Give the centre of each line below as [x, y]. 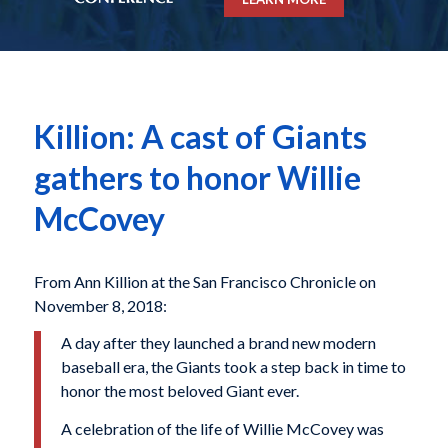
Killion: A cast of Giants [200, 137]
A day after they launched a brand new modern [218, 343]
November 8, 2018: [100, 305]
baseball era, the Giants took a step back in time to [233, 367]
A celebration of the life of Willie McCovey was [222, 429]
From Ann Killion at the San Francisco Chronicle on [204, 281]
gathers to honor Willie [197, 178]
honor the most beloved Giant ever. [179, 391]
